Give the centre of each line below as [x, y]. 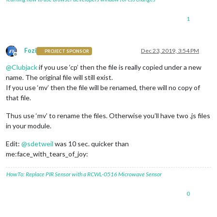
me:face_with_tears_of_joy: [47, 154]
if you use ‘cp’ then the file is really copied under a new [119, 67]
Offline [24, 58]
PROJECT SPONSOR [67, 51]
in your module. [29, 126]
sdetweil [40, 144]
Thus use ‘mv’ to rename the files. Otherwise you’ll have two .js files [108, 116]
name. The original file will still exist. [59, 77]
